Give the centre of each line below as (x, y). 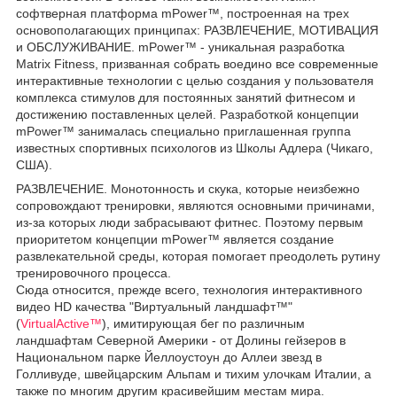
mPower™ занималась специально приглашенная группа (183, 131)
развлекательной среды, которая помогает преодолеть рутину (198, 256)
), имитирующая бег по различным (203, 323)
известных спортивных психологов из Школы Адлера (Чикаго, (195, 148)
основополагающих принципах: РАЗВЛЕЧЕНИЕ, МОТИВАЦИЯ (197, 30)
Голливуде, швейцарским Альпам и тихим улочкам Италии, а (194, 374)
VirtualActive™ (61, 323)
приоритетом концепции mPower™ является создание (175, 239)
